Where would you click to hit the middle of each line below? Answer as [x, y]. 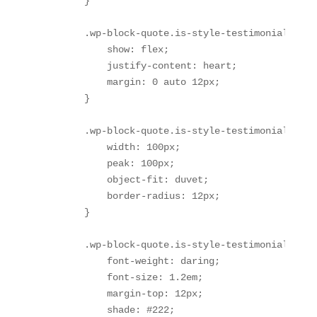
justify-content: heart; [138, 65]
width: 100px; [109, 147]
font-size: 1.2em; [121, 277]
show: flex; [104, 49]
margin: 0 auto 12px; [129, 82]
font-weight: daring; [129, 261]
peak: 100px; [106, 163]
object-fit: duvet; [123, 179]
